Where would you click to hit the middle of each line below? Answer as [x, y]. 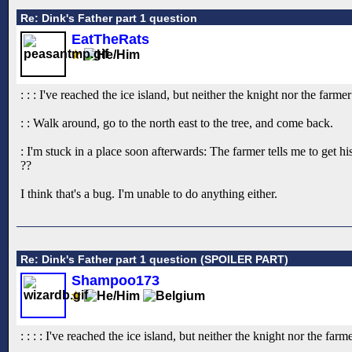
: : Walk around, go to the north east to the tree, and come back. [177, 123]
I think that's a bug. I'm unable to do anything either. [149, 193]
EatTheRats [110, 39]
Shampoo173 [115, 280]
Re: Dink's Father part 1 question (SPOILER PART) [154, 259]
